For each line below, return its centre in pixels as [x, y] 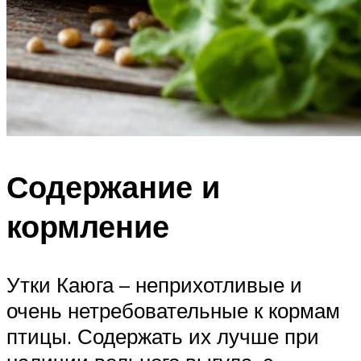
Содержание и [113, 186]
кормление [88, 226]
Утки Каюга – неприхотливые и [154, 284]
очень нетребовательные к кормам [173, 310]
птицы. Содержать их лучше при [163, 336]
